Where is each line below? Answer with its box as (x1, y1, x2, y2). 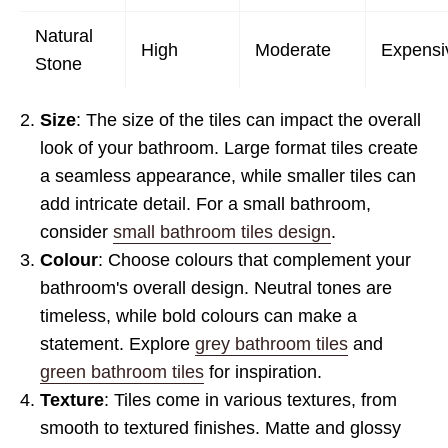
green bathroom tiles (40, 362, 204, 382)
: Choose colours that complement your (98, 250, 411, 270)
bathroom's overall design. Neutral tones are (40, 278, 392, 298)
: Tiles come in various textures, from (104, 390, 397, 410)
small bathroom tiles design (113, 222, 331, 242)
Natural (35, 26, 93, 46)
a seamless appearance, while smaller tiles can (40, 166, 416, 186)
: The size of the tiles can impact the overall (76, 110, 421, 130)
